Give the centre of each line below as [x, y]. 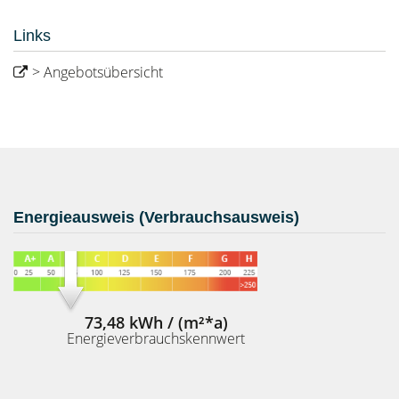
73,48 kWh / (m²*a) [156, 322]
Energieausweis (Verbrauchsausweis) [156, 217]
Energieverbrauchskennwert [156, 338]
